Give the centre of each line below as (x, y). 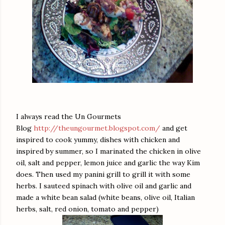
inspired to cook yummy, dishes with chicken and (98, 140)
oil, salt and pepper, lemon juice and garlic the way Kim (108, 163)
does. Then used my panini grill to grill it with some (103, 175)
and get (174, 128)
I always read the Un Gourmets (69, 117)
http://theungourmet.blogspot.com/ (97, 128)
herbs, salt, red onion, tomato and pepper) (87, 209)
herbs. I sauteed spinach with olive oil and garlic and (104, 186)
